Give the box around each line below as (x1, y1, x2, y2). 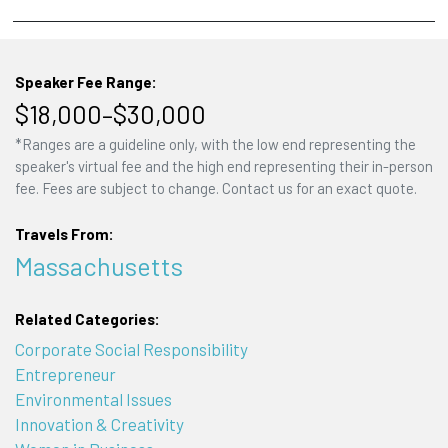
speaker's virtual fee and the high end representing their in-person (14, 157, 433, 176)
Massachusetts (14, 249, 183, 281)
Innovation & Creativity (14, 413, 184, 434)
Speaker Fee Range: (14, 72, 157, 91)
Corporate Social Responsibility (14, 338, 248, 359)
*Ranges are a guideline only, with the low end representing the (14, 135, 416, 154)
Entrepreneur (14, 363, 116, 384)
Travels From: (14, 224, 114, 243)
